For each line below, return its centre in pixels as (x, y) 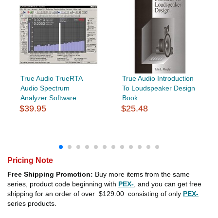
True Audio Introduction (158, 78)
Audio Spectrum (45, 88)
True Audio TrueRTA (51, 78)
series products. (32, 203)
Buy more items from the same (141, 174)
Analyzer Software (48, 98)
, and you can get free (168, 184)
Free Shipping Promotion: (50, 174)
